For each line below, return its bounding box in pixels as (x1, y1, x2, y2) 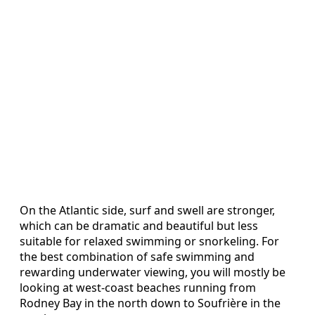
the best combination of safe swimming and (20, 249, 255, 265)
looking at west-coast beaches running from (20, 280, 256, 296)
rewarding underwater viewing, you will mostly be (20, 264, 285, 281)
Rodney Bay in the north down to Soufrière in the (20, 295, 281, 311)
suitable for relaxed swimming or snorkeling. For (20, 233, 279, 250)
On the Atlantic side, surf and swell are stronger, (20, 202, 275, 219)
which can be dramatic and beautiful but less (20, 218, 258, 234)
